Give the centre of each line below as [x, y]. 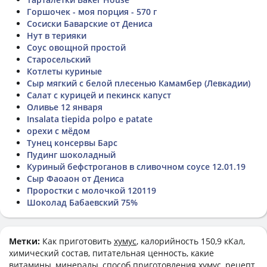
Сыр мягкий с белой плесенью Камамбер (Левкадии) [139, 83]
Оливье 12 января [65, 107]
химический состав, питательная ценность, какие [111, 253]
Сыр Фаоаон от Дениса [75, 178]
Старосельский [59, 59]
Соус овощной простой [76, 47]
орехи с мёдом [58, 131]
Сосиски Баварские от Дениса [90, 23]
